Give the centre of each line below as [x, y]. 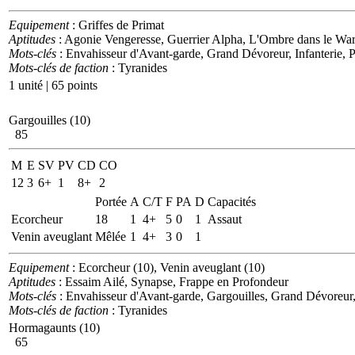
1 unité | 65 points [53, 85]
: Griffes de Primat [116, 25]
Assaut [225, 219]
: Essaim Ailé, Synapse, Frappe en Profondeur [172, 281]
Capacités [232, 201]
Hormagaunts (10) [54, 327]
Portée [111, 201]
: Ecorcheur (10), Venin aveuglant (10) [167, 267]
